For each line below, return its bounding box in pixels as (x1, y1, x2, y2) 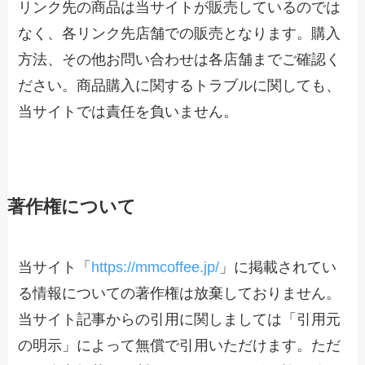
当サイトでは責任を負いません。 (18, 103, 239, 121)
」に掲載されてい (219, 259, 337, 276)
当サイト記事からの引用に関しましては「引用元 (18, 311, 341, 328)
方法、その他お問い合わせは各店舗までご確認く (18, 51, 341, 68)
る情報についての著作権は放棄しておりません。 (18, 285, 341, 302)
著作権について (7, 197, 136, 218)
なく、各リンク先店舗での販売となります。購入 (18, 25, 341, 42)
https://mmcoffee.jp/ (91, 259, 220, 276)
